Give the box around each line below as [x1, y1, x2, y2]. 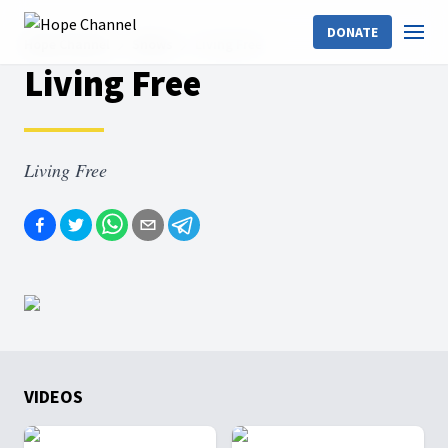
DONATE [327, 23, 378, 41]
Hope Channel [24, 35, 110, 53]
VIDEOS [24, 385, 83, 408]
